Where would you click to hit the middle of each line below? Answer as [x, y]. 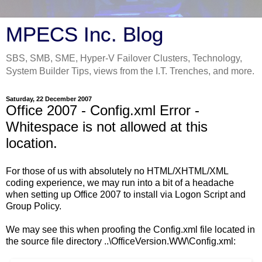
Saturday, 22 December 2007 [49, 99]
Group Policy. [34, 206]
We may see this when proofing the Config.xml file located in [130, 229]
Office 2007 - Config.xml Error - [103, 110]
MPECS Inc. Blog [85, 35]
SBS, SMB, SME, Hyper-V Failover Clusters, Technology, [124, 58]
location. [32, 143]
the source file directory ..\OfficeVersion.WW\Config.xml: [121, 241]
